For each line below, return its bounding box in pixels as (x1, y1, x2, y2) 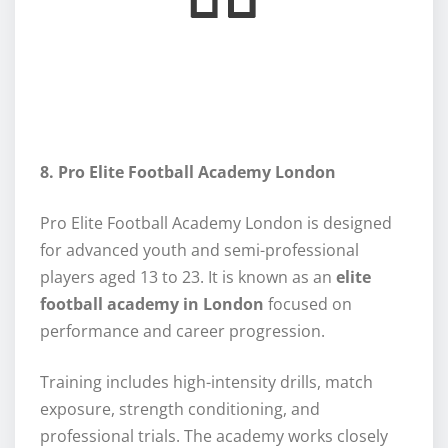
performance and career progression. (40, 320, 325, 343)
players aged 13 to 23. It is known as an (40, 266, 336, 289)
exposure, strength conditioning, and (40, 398, 320, 421)
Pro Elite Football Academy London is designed (40, 212, 392, 235)
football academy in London (40, 293, 264, 316)
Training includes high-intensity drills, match (40, 371, 373, 394)
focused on (264, 293, 352, 316)
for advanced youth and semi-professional (40, 239, 359, 262)
